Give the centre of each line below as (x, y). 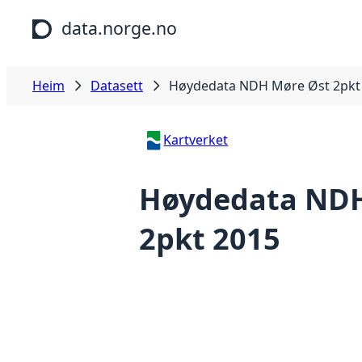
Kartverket (196, 140)
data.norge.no (119, 28)
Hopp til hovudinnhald (75, 15)
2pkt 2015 (210, 239)
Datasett (117, 86)
